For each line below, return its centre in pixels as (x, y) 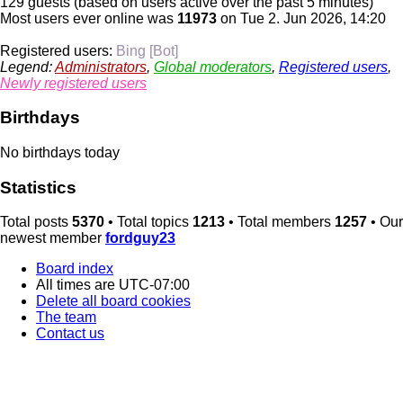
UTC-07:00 (154, 285)
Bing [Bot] (147, 50)
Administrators (101, 67)
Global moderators (213, 67)
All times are (77, 285)
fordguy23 (140, 238)
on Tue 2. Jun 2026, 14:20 (301, 18)
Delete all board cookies (113, 301)
